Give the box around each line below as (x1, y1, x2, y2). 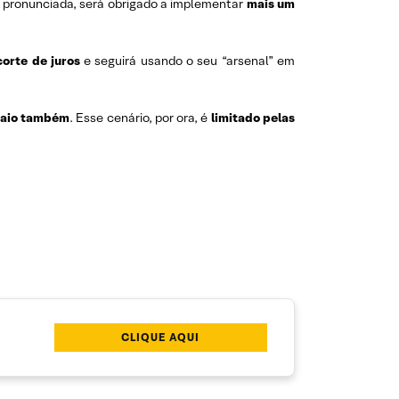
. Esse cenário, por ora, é (69, 110, 211, 126)
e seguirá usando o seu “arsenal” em (79, 53, 296, 69)
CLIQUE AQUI (121, 330, 200, 345)
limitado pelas (210, 110, 296, 126)
